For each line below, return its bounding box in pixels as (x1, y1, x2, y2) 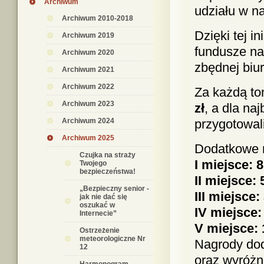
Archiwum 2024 (62, 117, 114, 125)
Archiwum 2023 (62, 100, 114, 108)
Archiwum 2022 (62, 82, 114, 91)
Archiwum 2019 (62, 31, 114, 39)
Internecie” (80, 209, 117, 217)
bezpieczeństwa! (80, 167, 136, 176)
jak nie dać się (80, 193, 127, 201)
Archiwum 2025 (62, 134, 114, 142)
